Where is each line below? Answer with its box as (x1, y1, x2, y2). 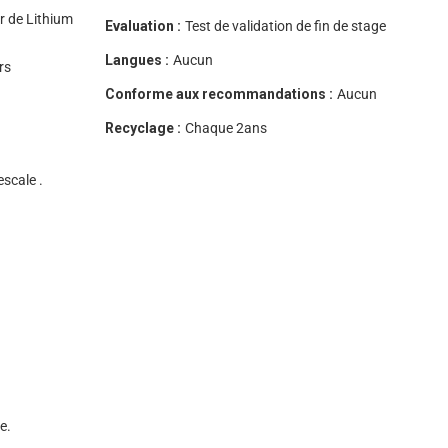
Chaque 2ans (184, 120, 267, 136)
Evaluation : (104, 18, 181, 34)
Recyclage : (104, 120, 181, 136)
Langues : (104, 52, 169, 68)
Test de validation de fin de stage (184, 18, 386, 34)
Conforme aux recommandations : (104, 86, 333, 102)
